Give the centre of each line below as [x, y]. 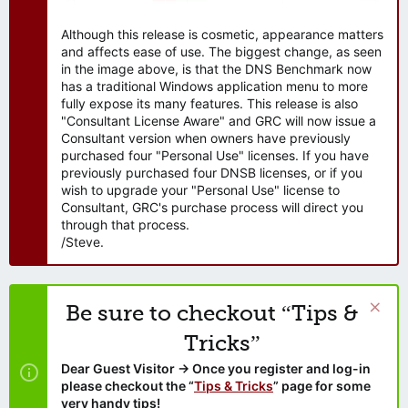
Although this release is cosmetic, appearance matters [222, 34]
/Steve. [82, 241]
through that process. [125, 224]
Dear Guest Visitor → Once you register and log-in [216, 368]
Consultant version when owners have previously [206, 138]
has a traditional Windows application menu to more [214, 86]
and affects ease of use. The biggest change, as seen [221, 51]
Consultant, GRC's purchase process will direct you [212, 207]
